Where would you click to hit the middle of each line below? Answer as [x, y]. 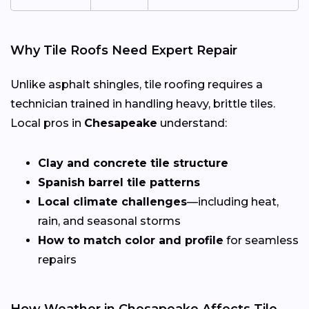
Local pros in [47, 123]
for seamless [261, 240]
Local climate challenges [112, 201]
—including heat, [233, 201]
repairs [57, 259]
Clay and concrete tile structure [133, 163]
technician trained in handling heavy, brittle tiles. [143, 103]
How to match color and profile [131, 240]
